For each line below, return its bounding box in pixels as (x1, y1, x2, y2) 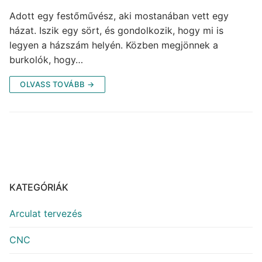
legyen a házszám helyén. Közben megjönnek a (9, 39, 218, 51)
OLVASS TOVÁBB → (20, 80, 95, 89)
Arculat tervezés (9, 208, 82, 220)
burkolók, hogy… (9, 54, 83, 66)
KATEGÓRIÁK (9, 181, 68, 194)
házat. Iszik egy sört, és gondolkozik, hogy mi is (9, 25, 223, 37)
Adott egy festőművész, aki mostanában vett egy (9, 10, 229, 22)
